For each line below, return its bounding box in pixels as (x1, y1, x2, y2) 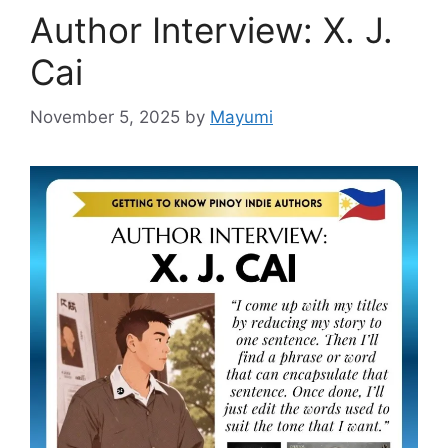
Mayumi (210, 106, 273, 127)
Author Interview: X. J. (30, 9, 393, 51)
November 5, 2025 (30, 106, 180, 127)
